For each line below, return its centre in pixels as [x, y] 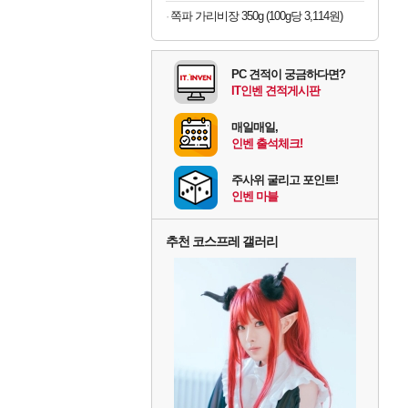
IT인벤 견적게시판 [275, 91]
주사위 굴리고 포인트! [285, 180]
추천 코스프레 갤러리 [222, 242]
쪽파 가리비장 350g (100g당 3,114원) [256, 16]
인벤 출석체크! [267, 144]
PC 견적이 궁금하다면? [288, 75]
